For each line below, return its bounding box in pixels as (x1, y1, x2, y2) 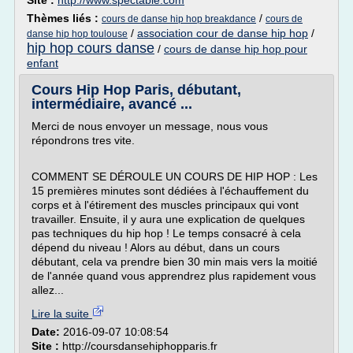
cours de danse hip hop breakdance (102, 13, 256, 24)
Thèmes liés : (27, 12, 102, 24)
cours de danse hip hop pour (164, 43, 307, 55)
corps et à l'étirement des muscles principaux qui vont (32, 199, 299, 211)
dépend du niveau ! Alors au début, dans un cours (32, 241, 280, 254)
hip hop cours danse (27, 40, 154, 56)
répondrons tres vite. (32, 134, 135, 147)
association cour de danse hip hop (137, 27, 308, 39)
